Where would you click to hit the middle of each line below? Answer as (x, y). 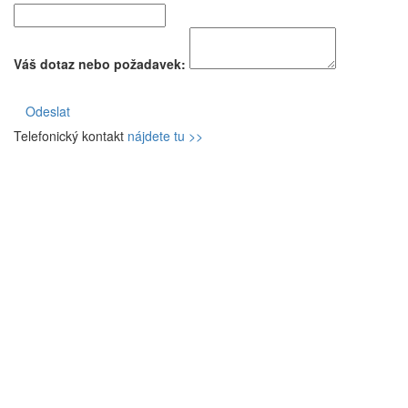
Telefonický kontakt (71, 136)
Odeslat (48, 112)
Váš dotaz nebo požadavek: (100, 64)
